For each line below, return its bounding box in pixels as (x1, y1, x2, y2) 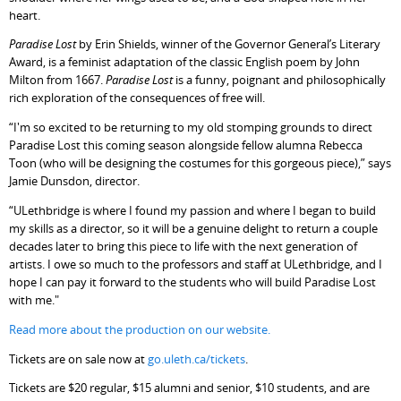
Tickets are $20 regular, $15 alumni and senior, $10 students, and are (9, 380, 371, 397)
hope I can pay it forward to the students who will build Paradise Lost (9, 273, 377, 290)
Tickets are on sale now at (9, 350, 149, 367)
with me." (9, 291, 60, 308)
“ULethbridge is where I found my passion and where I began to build (9, 201, 377, 218)
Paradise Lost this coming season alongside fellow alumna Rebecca (9, 137, 363, 154)
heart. (9, 6, 41, 23)
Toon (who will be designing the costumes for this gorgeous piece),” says (9, 155, 392, 172)
